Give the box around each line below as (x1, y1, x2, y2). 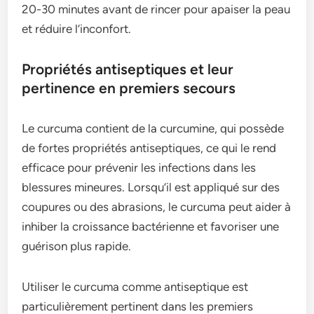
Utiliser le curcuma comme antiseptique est (22, 280, 249, 294)
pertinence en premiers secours (22, 79, 236, 97)
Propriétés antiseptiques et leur (22, 60, 234, 78)
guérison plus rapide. (22, 239, 132, 254)
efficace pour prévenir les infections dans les (22, 161, 257, 175)
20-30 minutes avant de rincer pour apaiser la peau (22, 2, 291, 17)
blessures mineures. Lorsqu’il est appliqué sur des (22, 180, 280, 195)
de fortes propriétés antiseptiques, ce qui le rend (22, 141, 277, 156)
